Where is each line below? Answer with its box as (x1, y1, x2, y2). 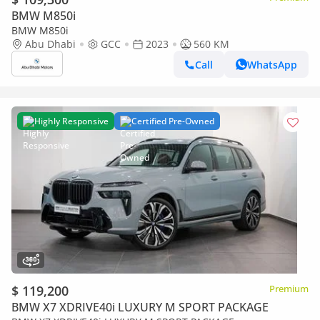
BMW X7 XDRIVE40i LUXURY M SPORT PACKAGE (11, 299, 269, 315)
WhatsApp (247, 57, 297, 71)
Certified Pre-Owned (131, 115, 214, 127)
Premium (269, 282, 309, 295)
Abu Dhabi (25, 37, 76, 51)
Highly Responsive (34, 115, 109, 127)
